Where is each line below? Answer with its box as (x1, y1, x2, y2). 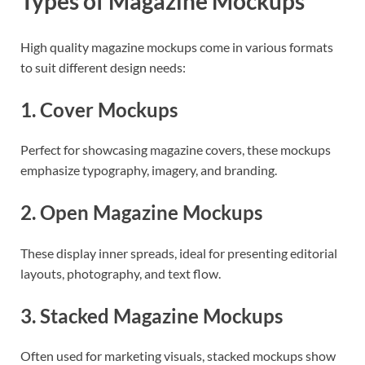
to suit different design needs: (20, 59, 186, 75)
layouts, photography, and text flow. (20, 265, 221, 281)
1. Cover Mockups (20, 97, 178, 121)
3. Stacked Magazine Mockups (20, 303, 283, 328)
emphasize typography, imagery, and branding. (20, 162, 277, 178)
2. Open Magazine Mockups (20, 200, 262, 225)
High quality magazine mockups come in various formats (20, 38, 333, 55)
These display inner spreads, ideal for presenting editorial (20, 244, 337, 261)
